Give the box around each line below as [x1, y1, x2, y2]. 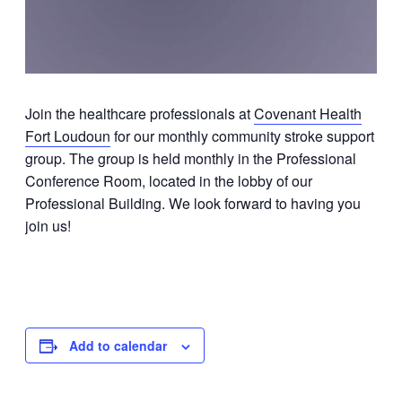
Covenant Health [254, 103, 362, 125]
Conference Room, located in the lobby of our [25, 170, 312, 192]
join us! [25, 215, 71, 237]
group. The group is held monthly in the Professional [25, 148, 356, 170]
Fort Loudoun [25, 126, 110, 147]
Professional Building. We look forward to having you [25, 193, 361, 214]
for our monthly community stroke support [110, 126, 374, 147]
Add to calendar [69, 336, 167, 355]
